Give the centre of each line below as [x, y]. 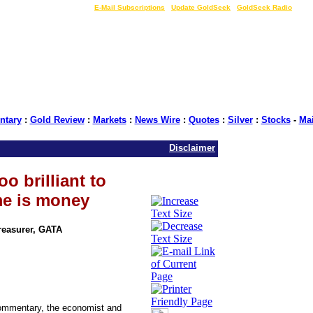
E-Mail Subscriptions [130, 7]
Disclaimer [192, 148]
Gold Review [57, 120]
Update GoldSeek [201, 7]
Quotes [204, 120]
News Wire [157, 120]
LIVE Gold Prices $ [54, 7]
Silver [240, 120]
